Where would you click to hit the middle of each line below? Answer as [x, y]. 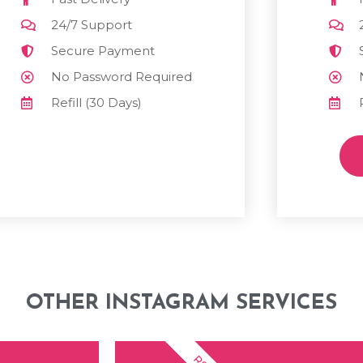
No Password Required [122, 76]
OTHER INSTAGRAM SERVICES [181, 303]
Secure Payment [103, 50]
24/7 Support [92, 24]
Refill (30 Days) [97, 102]
